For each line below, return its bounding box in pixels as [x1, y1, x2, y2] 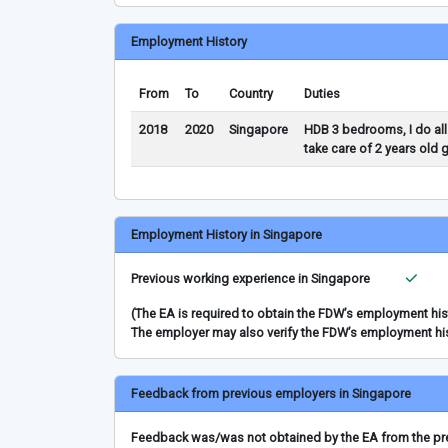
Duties [304, 86, 340, 101]
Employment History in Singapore [131, 227, 322, 242]
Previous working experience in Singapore [131, 271, 370, 286]
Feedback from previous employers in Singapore [131, 386, 411, 401]
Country [229, 86, 273, 101]
